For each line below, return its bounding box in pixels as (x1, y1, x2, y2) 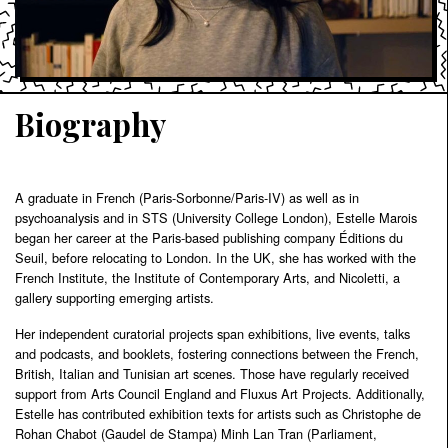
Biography (15, 102, 166, 145)
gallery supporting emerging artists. (15, 287, 214, 307)
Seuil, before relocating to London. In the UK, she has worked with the (15, 247, 416, 267)
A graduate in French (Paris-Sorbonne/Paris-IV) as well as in (15, 187, 359, 207)
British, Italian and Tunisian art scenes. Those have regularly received (15, 363, 409, 383)
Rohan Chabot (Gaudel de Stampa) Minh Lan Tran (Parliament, (15, 423, 377, 443)
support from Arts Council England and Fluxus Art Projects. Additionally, (15, 383, 425, 403)
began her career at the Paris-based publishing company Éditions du (15, 227, 403, 247)
